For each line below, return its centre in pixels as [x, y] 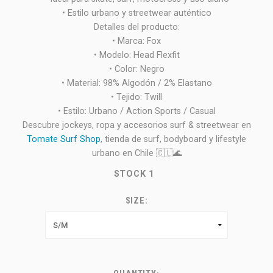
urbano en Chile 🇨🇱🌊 [136, 154]
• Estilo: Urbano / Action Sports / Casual [136, 112]
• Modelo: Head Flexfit [136, 55]
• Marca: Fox [136, 41]
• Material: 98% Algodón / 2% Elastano [136, 83]
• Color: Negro [136, 69]
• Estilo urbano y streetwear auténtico [136, 13]
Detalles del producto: [136, 27]
